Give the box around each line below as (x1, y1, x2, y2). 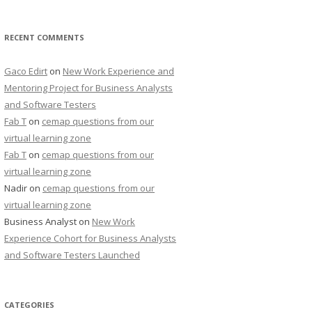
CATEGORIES (4, 299, 54, 310)
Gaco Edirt (4, 65, 47, 77)
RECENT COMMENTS (4, 32, 84, 42)
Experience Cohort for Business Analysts (4, 232, 176, 244)
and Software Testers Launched (4, 249, 140, 261)
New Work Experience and (63, 65, 174, 77)
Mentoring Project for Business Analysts (4, 81, 173, 94)
